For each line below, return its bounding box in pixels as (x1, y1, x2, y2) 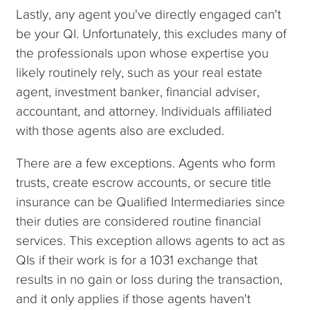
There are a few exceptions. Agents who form (16, 156, 276, 171)
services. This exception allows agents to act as (16, 233, 286, 248)
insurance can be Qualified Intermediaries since (16, 194, 286, 210)
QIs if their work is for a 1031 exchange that (16, 253, 258, 268)
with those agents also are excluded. (16, 123, 225, 138)
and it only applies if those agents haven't (16, 291, 251, 307)
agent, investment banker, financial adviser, (16, 84, 260, 100)
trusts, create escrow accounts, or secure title (16, 175, 272, 190)
